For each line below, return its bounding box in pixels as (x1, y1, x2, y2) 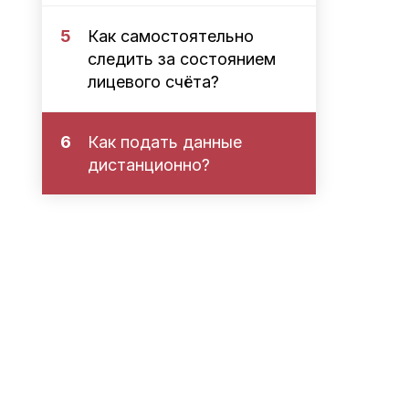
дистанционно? (88, 155, 210, 174)
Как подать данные (88, 132, 242, 152)
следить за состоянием (88, 49, 276, 68)
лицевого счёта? (88, 72, 219, 91)
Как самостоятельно (88, 26, 254, 46)
